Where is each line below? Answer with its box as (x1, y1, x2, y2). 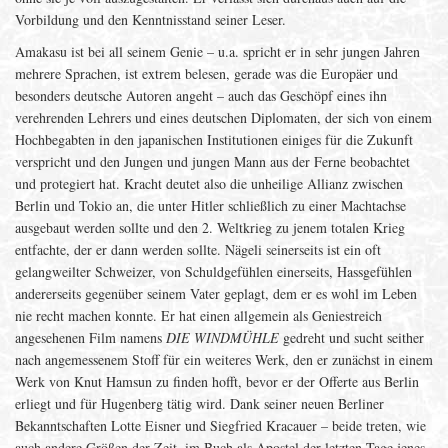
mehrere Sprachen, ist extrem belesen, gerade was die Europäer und (15, 64, 398, 83)
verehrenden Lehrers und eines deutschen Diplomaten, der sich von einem (15, 108, 432, 127)
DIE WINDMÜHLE (166, 328, 279, 347)
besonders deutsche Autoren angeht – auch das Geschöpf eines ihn (15, 86, 387, 105)
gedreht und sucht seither (279, 328, 424, 347)
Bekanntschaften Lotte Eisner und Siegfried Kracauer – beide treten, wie (15, 416, 426, 435)
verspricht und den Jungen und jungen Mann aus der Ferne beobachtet (15, 152, 410, 171)
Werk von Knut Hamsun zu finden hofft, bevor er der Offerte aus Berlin (15, 372, 419, 391)
